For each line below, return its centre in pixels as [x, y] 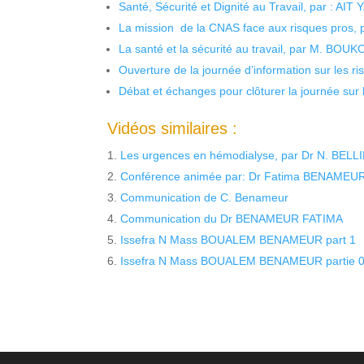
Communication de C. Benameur [204, 198]
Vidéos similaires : [172, 129]
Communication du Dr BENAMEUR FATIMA [232, 219]
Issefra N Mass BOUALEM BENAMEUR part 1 [238, 240]
